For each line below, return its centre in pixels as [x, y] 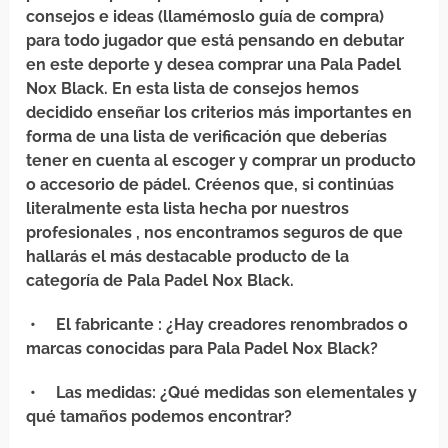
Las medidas [104, 393]
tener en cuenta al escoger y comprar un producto [221, 161]
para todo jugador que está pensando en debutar [215, 41]
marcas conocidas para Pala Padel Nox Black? [202, 349]
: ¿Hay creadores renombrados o [281, 325]
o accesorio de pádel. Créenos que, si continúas [210, 185]
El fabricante [105, 325]
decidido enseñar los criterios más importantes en [219, 113]
